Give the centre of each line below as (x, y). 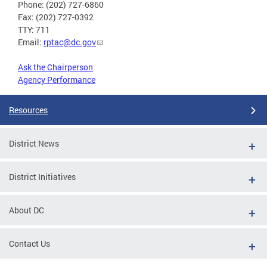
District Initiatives (42, 177)
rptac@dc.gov (70, 42)
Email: (31, 42)
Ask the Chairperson (55, 67)
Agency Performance (57, 80)
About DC (27, 210)
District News (34, 144)
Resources (28, 110)
